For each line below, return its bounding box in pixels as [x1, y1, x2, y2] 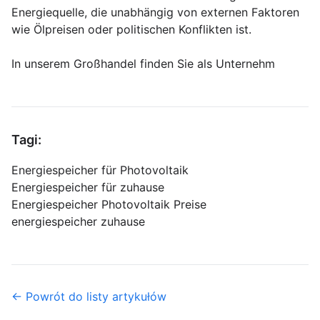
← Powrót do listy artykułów [11, 289, 166, 304]
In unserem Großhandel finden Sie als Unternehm [11, 56, 275, 71]
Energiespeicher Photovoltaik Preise [11, 197, 206, 212]
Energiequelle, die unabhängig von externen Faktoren [11, 5, 299, 20]
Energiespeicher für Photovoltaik [11, 163, 189, 178]
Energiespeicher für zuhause [11, 180, 164, 195]
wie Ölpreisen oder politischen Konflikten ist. [11, 22, 251, 37]
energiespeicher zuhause [11, 214, 145, 229]
